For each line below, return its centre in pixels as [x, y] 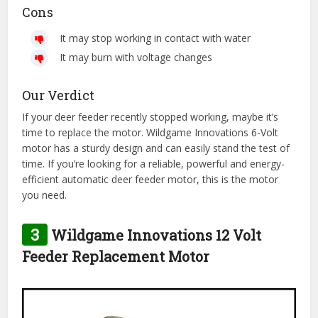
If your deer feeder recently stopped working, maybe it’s [150, 117]
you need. [45, 195]
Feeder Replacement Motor [116, 257]
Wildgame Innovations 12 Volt [155, 235]
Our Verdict [59, 95]
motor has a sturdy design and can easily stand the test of [156, 148]
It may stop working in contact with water [155, 38]
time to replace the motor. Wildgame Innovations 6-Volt [150, 133]
